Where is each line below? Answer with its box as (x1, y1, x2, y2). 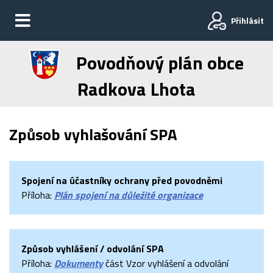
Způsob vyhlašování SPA (9, 122, 177, 146)
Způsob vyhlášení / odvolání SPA (21, 241, 164, 256)
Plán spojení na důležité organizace (54, 188, 203, 202)
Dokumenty (54, 256, 103, 271)
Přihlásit (231, 14, 264, 27)
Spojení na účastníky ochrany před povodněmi (21, 173, 222, 188)
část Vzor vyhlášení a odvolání (103, 256, 229, 271)
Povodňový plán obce (72, 48, 244, 77)
